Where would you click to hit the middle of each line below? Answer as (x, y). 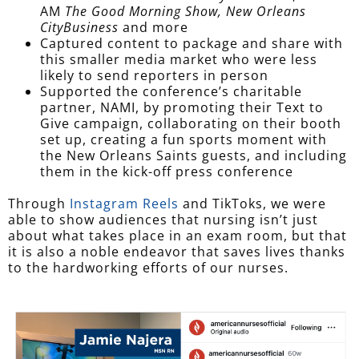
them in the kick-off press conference (169, 172)
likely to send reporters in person (154, 76)
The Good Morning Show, (143, 12)
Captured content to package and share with (192, 44)
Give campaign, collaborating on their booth (191, 124)
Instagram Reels (124, 204)
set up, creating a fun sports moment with (184, 140)
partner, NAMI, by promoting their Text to (182, 108)
